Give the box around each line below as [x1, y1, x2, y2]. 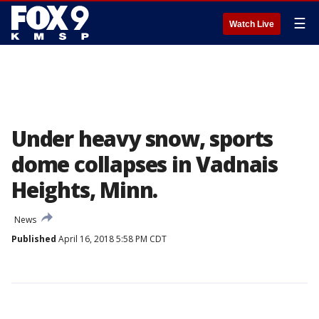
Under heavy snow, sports [11, 124, 273, 153]
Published [11, 233, 56, 245]
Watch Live [229, 19, 274, 29]
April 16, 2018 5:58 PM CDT [56, 233, 167, 245]
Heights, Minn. [11, 175, 158, 204]
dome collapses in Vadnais [11, 150, 278, 179]
